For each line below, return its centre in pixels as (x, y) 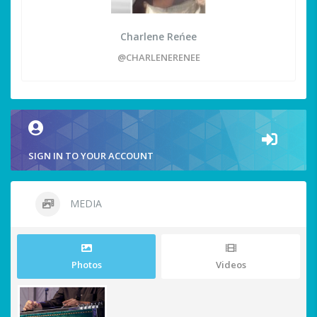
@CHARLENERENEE (158, 58)
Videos (231, 265)
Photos (86, 265)
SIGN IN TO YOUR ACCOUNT (91, 156)
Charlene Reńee (158, 37)
